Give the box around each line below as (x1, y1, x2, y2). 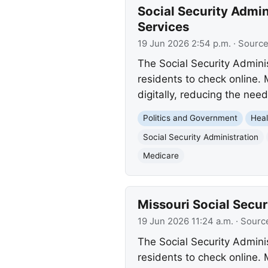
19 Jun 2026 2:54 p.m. (137, 38, 231, 49)
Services (137, 19, 189, 34)
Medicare (142, 150, 179, 160)
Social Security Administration (142, 132, 258, 142)
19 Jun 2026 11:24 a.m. (137, 216, 233, 227)
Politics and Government (142, 113, 237, 123)
